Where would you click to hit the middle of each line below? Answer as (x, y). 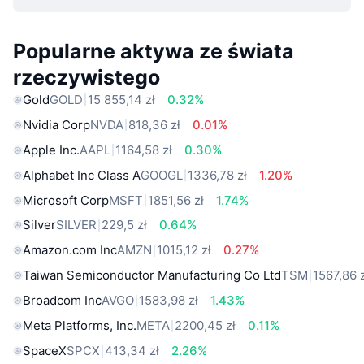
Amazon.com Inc (70, 250)
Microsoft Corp (66, 200)
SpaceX (45, 351)
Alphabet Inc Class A (82, 175)
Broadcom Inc (62, 301)
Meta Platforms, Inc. (80, 326)
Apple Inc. (51, 149)
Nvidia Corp (56, 124)
